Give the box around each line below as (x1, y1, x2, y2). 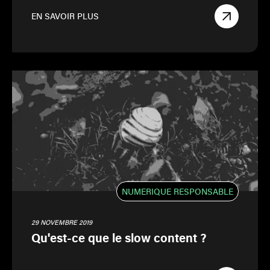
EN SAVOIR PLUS (31, 10, 99, 22)
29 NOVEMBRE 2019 (31, 218, 92, 227)
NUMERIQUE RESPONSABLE (122, 185, 233, 197)
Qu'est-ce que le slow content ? (31, 229, 207, 246)
